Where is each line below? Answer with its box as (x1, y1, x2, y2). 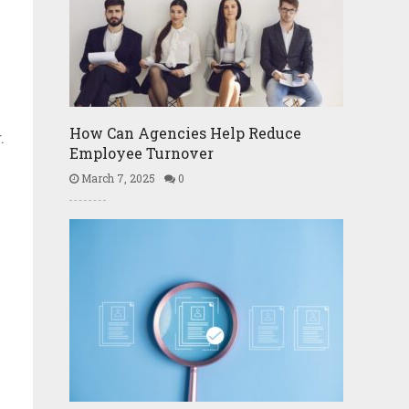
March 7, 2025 (79, 171, 155, 185)
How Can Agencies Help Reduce (69, 123, 301, 142)
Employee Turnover (69, 143, 214, 163)
